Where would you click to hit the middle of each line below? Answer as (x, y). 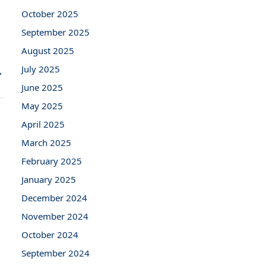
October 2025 (50, 13)
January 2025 (49, 179)
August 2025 (48, 50)
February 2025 (52, 161)
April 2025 (43, 124)
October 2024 (50, 234)
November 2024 (55, 216)
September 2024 (56, 253)
